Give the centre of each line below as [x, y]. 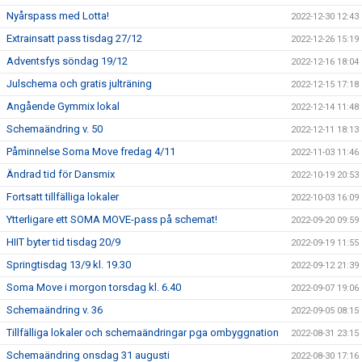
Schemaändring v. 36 [55, 309]
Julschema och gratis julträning [79, 83]
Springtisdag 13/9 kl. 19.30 [69, 264]
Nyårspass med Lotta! [58, 15]
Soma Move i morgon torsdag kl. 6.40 [94, 287]
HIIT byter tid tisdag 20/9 [63, 242]
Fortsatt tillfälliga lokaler [63, 196]
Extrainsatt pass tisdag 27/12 [74, 38]
